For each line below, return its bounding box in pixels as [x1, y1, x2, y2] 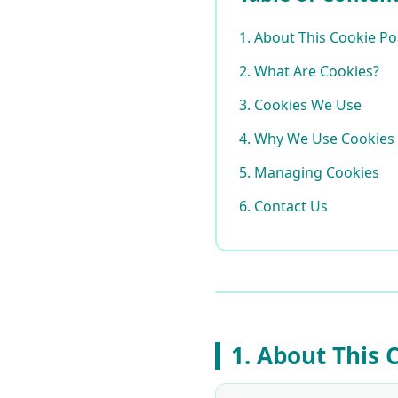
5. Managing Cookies [239, 163, 379, 183]
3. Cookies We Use [239, 95, 362, 115]
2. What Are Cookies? [239, 61, 379, 82]
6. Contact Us [239, 196, 328, 217]
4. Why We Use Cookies [239, 129, 394, 149]
